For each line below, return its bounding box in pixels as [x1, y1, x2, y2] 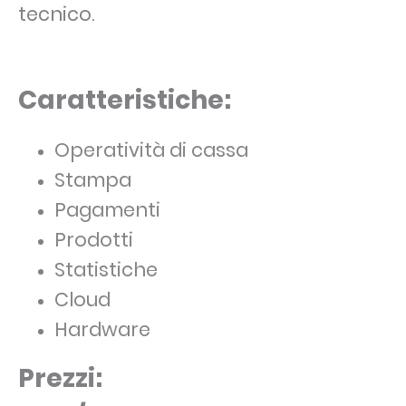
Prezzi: [18, 361, 102, 397]
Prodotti [54, 227, 133, 254]
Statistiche [54, 256, 158, 284]
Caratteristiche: [18, 82, 231, 119]
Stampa [54, 167, 131, 194]
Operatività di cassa [54, 137, 248, 164]
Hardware [54, 316, 150, 343]
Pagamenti [54, 197, 160, 224]
